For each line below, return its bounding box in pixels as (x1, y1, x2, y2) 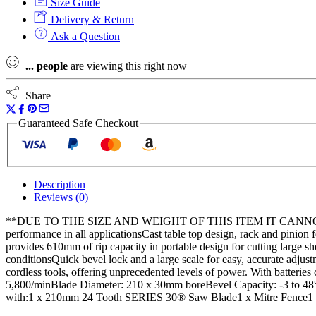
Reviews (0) (34, 191, 88, 204)
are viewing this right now (68, 59, 187, 72)
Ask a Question (48, 30, 120, 42)
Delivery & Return (48, 13, 134, 25)
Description (34, 178, 85, 191)
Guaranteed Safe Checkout (18, 116, 138, 129)
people (37, 59, 68, 72)
